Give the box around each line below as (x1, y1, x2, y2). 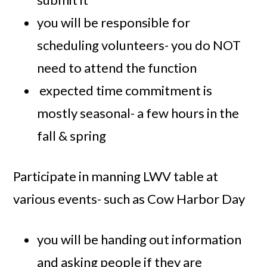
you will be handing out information (37, 231, 242, 248)
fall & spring (37, 128, 107, 144)
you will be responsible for (37, 14, 191, 31)
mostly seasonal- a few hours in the (37, 105, 240, 122)
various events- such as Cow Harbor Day (13, 191, 246, 207)
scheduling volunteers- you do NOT (37, 37, 241, 54)
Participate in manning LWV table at (13, 168, 219, 185)
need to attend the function (37, 60, 197, 76)
